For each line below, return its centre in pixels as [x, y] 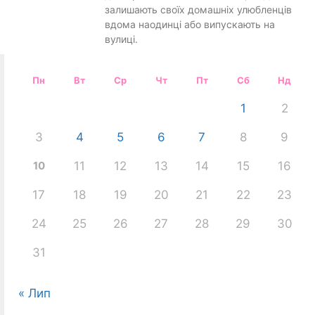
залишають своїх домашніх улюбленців [198, 9]
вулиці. [121, 39]
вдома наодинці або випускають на [189, 24]
